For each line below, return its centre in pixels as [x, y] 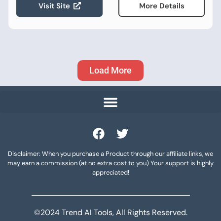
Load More [110, 71]
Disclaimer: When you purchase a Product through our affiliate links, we [110, 154]
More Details [162, 6]
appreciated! [110, 173]
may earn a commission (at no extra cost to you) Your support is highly [110, 163]
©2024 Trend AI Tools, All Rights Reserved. [110, 212]
